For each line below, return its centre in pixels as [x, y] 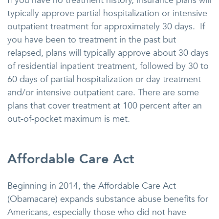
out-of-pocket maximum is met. [69, 119]
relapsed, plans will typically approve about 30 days [108, 53]
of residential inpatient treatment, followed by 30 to [108, 66]
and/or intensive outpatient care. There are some [103, 92]
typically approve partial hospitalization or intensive [107, 13]
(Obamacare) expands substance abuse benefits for [108, 199]
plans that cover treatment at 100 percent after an [105, 106]
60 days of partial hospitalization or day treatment [104, 79]
